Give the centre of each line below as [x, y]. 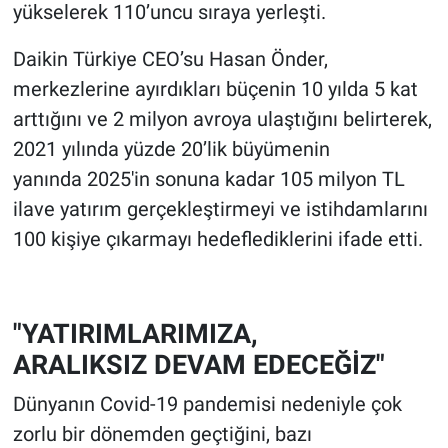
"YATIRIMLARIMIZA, [135, 334]
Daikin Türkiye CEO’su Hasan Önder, [170, 59]
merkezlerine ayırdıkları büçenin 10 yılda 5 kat [215, 89]
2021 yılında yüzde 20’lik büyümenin [171, 149]
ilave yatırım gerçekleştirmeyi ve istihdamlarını [220, 209]
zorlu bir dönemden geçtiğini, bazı [162, 433]
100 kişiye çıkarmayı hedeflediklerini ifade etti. [217, 239]
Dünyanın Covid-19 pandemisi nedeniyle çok [207, 403]
